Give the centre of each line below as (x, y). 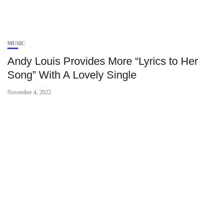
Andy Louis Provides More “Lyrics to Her (103, 61)
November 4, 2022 (29, 92)
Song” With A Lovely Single (72, 75)
